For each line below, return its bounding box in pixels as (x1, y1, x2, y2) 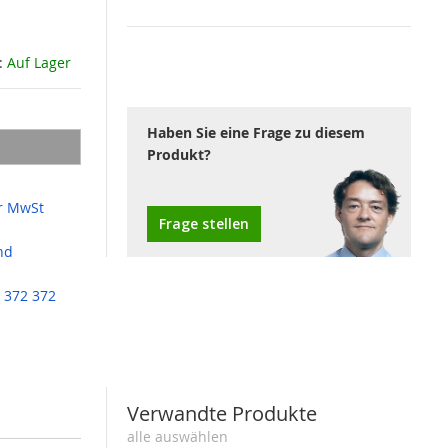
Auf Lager (6, 53, 71, 72)
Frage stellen (159, 214, 250, 233)
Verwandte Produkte (127, 400, 318, 427)
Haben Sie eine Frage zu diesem (147, 123, 366, 142)
